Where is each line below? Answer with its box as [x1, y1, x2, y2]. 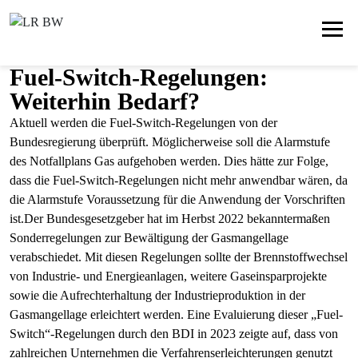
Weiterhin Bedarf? [10, 88, 200, 114]
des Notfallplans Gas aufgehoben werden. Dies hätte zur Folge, [10, 154, 328, 168]
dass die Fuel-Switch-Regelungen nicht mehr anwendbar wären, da [10, 173, 348, 187]
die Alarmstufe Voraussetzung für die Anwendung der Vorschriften [10, 193, 345, 206]
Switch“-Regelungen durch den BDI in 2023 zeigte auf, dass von [10, 327, 338, 340]
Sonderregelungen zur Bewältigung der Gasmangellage [10, 231, 288, 245]
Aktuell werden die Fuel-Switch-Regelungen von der [10, 116, 277, 129]
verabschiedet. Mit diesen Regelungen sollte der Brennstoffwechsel [10, 250, 348, 264]
